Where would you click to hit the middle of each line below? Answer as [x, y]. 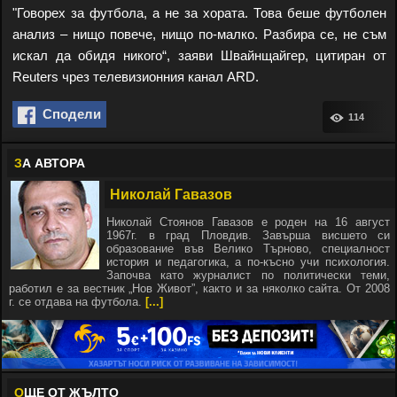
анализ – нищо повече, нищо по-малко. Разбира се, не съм [199, 34]
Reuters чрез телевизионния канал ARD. [136, 77]
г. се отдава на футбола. [77, 302]
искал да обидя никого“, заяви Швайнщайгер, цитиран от [199, 55]
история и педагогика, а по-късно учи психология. [248, 262]
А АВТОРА [54, 163]
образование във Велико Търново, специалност [248, 249]
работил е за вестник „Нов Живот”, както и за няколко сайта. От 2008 [199, 288]
